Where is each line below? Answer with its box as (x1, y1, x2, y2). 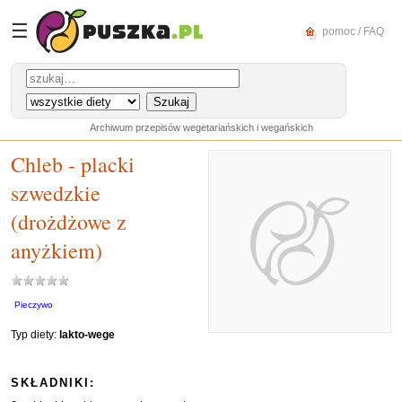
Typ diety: (11, 328, 59, 341)
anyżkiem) (11, 236, 102, 265)
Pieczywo (14, 300, 53, 310)
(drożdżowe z (11, 207, 127, 236)
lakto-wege (59, 328, 115, 341)
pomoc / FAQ (319, 24, 384, 38)
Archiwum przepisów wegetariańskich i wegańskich (89, 122, 313, 133)
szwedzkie (11, 179, 100, 207)
